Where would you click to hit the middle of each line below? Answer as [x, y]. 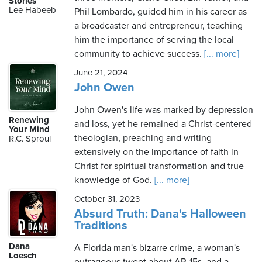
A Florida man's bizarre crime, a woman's [157, 248]
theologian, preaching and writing [143, 138]
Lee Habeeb [32, 10]
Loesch [23, 256]
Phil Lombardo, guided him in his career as [161, 12]
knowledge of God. [113, 180]
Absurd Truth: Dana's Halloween [160, 214]
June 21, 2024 [101, 73]
